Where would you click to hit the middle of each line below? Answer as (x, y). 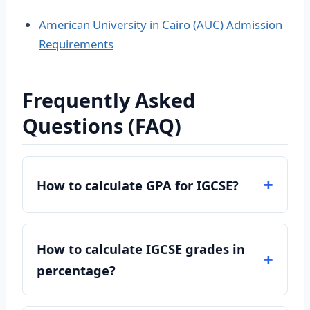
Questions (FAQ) (102, 126)
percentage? (76, 270)
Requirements (76, 44)
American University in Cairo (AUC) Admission (161, 25)
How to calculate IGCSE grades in (141, 249)
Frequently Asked (109, 100)
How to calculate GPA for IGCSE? (138, 185)
